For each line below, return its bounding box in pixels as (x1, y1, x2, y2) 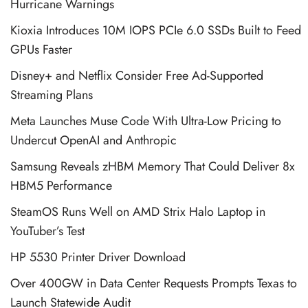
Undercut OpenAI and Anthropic (10, 131, 177, 149)
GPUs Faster (10, 40, 72, 58)
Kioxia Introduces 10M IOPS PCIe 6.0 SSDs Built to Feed (10, 21, 301, 39)
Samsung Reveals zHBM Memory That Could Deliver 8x (10, 157, 295, 175)
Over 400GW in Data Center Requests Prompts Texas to (10, 274, 297, 292)
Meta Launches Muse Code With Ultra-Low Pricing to (10, 111, 281, 130)
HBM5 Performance (10, 176, 112, 195)
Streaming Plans (10, 85, 93, 104)
